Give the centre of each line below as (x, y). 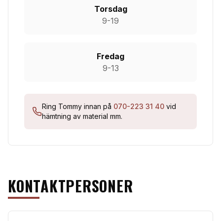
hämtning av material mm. (82, 116)
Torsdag (110, 9)
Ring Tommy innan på (78, 106)
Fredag (110, 56)
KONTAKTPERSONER (71, 186)
